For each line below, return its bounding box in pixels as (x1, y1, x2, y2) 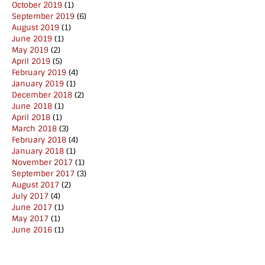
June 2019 (12, 34, 52, 44)
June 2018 (12, 101, 52, 112)
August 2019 (12, 22, 59, 33)
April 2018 (12, 112, 50, 123)
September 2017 (12, 169, 75, 179)
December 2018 (12, 90, 72, 101)
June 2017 (12, 202, 52, 213)
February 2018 (12, 135, 66, 146)
